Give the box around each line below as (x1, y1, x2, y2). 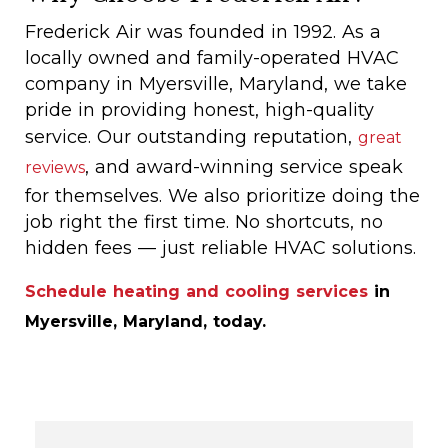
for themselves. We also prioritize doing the (25, 185, 420, 207)
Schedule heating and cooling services (25, 282, 368, 301)
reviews (25, 158, 85, 177)
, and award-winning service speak (85, 156, 403, 178)
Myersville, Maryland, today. (25, 312, 266, 331)
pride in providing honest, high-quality (25, 99, 374, 121)
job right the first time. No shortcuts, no (25, 211, 383, 233)
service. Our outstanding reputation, (25, 126, 358, 148)
